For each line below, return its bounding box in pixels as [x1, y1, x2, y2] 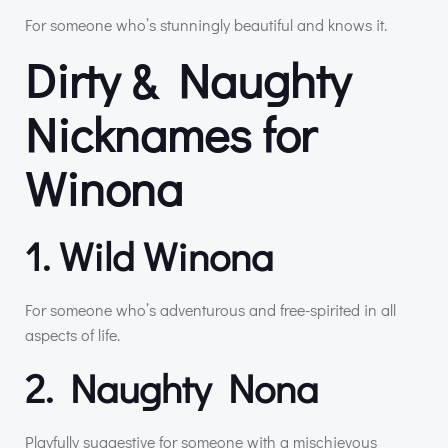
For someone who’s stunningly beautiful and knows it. [25, 13, 387, 35]
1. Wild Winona [25, 228, 273, 282]
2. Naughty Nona [25, 360, 318, 414]
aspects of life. [25, 323, 120, 345]
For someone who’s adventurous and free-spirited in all [25, 298, 396, 320]
